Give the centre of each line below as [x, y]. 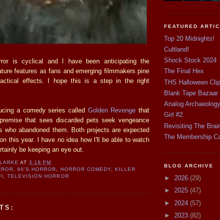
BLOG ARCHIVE [189, 166]
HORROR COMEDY [85, 169]
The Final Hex [184, 71]
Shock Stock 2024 [190, 60]
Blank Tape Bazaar [191, 93]
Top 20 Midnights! [189, 38]
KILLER [125, 169]
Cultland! [177, 49]
